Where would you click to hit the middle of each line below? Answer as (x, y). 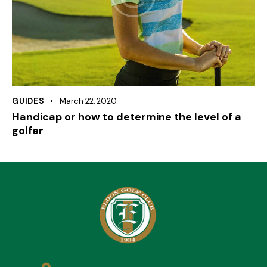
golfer (28, 130)
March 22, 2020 (88, 101)
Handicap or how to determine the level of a (127, 117)
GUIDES (28, 101)
